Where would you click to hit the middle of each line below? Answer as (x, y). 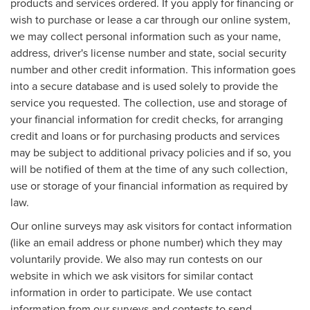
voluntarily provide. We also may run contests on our (136, 258)
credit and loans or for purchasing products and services (145, 135)
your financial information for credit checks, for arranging (147, 119)
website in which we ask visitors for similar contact (132, 275)
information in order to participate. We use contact (131, 292)
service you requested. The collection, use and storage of (149, 102)
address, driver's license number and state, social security (148, 52)
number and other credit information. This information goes (153, 69)
